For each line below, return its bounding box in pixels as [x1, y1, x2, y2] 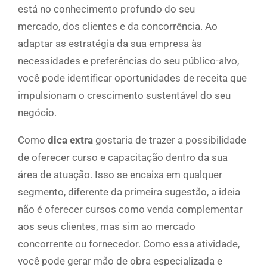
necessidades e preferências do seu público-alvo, [18, 55, 239, 67]
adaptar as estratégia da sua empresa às [18, 38, 202, 50]
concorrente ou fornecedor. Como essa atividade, [18, 238, 240, 250]
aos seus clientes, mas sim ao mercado [18, 221, 195, 233]
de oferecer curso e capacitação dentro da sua [18, 151, 228, 164]
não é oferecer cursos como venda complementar [18, 203, 243, 216]
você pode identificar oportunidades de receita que [18, 72, 247, 85]
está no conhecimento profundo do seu [18, 3, 195, 15]
